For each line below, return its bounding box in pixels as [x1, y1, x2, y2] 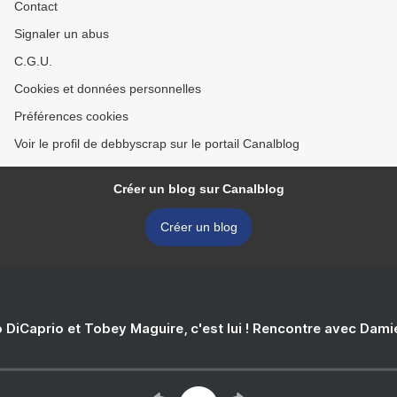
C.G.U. [14, 54, 52, 69]
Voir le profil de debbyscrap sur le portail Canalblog [14, 136, 300, 152]
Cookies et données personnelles [14, 82, 201, 97]
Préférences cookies [14, 109, 128, 124]
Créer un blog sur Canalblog [113, 182, 284, 197]
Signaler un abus [14, 27, 109, 42]
